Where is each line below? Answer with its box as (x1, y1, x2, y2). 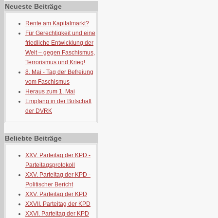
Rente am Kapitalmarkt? (25, 20, 89, 27)
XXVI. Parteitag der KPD (25, 210, 89, 217)
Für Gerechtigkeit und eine (25, 30, 95, 36)
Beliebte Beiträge (5, 134, 62, 142)
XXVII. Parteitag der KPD (25, 200, 91, 207)
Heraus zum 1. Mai (25, 88, 75, 95)
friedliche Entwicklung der (25, 39, 93, 46)
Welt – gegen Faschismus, (25, 49, 95, 56)
